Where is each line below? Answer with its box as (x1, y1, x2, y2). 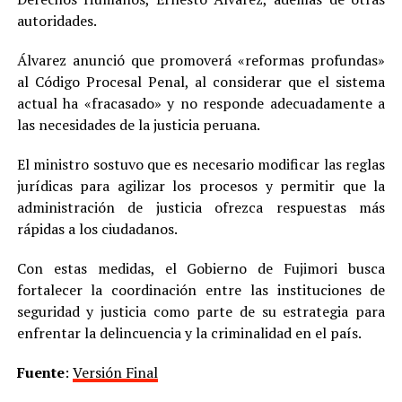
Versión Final (72, 363, 158, 382)
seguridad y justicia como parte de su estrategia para (16, 301, 386, 321)
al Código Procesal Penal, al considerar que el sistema (16, 72, 386, 92)
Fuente (16, 363, 65, 382)
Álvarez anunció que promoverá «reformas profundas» (16, 50, 386, 70)
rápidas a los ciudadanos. (16, 219, 178, 239)
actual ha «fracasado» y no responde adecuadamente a (16, 93, 386, 113)
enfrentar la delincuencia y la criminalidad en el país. (16, 323, 362, 343)
